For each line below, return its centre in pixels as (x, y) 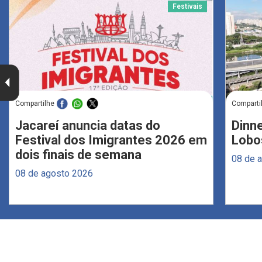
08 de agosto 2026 (54, 173)
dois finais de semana (78, 154)
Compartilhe (35, 103)
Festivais (187, 6)
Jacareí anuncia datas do (88, 125)
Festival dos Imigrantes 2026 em (111, 140)
